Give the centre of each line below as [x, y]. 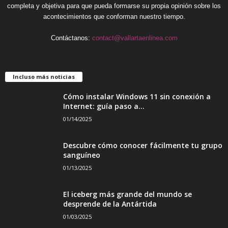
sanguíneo [82, 155]
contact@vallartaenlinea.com [135, 38]
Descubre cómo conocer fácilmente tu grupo [143, 145]
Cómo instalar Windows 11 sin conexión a [137, 96]
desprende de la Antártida [110, 204]
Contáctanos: [71, 38]
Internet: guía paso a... [104, 106]
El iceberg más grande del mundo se [127, 194]
